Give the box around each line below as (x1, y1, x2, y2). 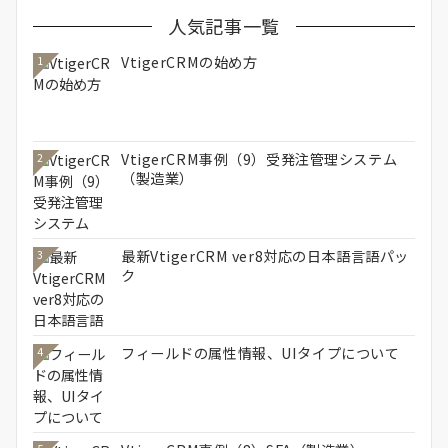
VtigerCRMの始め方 (121, 52, 258, 73)
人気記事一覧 (167, 13, 281, 40)
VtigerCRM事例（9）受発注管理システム (121, 149, 398, 170)
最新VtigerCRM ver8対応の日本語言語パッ (121, 246, 409, 267)
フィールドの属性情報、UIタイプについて (121, 343, 400, 364)
